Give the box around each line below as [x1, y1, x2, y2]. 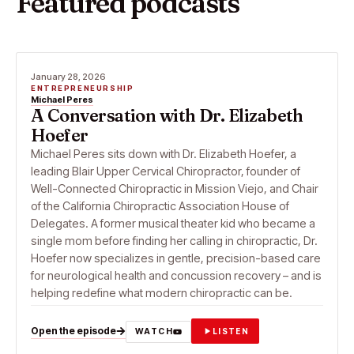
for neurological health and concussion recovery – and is [31, 269, 322, 282]
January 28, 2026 [31, 71, 106, 82]
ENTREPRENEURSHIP [31, 84, 134, 92]
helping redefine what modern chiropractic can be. [31, 286, 292, 299]
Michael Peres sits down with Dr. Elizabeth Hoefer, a [31, 147, 296, 160]
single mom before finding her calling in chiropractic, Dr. [31, 234, 318, 247]
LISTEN [212, 326, 250, 336]
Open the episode [31, 325, 116, 337]
